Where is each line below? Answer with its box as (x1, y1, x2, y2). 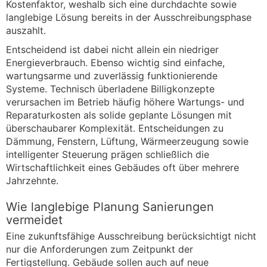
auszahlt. (6, 24, 46, 36)
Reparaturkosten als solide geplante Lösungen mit (6, 108, 232, 121)
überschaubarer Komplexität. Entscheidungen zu (6, 122, 223, 134)
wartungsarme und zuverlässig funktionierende (6, 69, 218, 82)
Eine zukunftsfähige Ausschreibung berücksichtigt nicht (6, 229, 256, 242)
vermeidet (6, 212, 63, 227)
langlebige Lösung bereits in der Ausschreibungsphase (6, 11, 252, 23)
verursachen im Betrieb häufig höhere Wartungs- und (6, 95, 244, 108)
